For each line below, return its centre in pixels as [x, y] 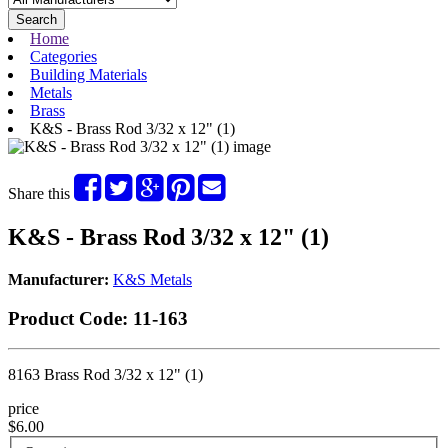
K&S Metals [152, 279]
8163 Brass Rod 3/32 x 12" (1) [105, 375]
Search [36, 19]
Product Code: [68, 318]
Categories [63, 56]
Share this [41, 193]
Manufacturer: [58, 279]
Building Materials [88, 74]
